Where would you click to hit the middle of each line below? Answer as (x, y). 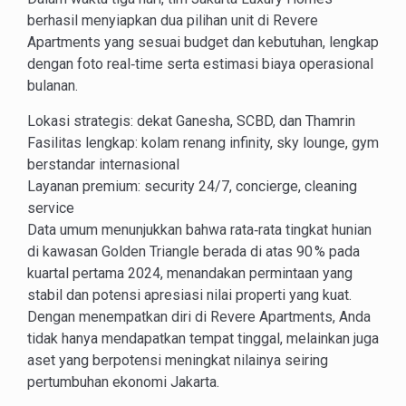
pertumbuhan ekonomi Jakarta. (123, 382)
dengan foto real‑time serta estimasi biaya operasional (200, 63)
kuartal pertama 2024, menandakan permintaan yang (190, 273)
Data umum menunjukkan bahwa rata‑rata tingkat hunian (199, 229)
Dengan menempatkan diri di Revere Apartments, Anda (199, 316)
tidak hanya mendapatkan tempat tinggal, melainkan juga (203, 338)
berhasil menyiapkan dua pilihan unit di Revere (173, 20)
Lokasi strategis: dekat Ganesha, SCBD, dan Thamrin (191, 121)
